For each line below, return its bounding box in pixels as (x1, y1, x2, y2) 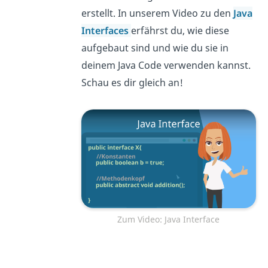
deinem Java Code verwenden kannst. (81, 59, 251, 72)
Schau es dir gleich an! (81, 76, 183, 90)
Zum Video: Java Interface (117, 213, 220, 225)
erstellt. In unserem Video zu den (81, 7, 233, 20)
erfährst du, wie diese (130, 24, 229, 38)
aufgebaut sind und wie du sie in (81, 41, 229, 55)
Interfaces (81, 24, 131, 38)
